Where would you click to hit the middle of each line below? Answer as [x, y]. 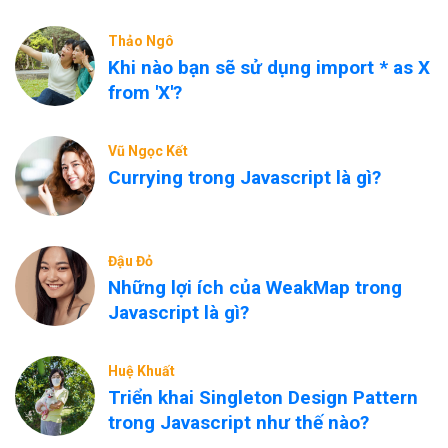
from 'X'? [145, 92]
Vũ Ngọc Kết [148, 151]
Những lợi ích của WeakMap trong [255, 287]
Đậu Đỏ [130, 261]
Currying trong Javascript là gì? [244, 177]
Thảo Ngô [141, 41]
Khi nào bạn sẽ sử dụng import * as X [269, 67]
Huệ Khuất [141, 371]
